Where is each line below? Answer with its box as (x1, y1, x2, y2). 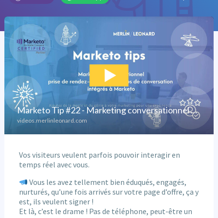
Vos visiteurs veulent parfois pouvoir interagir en (18, 149, 180, 160)
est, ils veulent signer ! (18, 196, 93, 206)
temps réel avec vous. (18, 159, 90, 169)
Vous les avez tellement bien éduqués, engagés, (28, 177, 187, 187)
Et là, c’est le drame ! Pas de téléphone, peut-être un (18, 206, 192, 216)
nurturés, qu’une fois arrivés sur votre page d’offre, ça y (18, 186, 199, 197)
